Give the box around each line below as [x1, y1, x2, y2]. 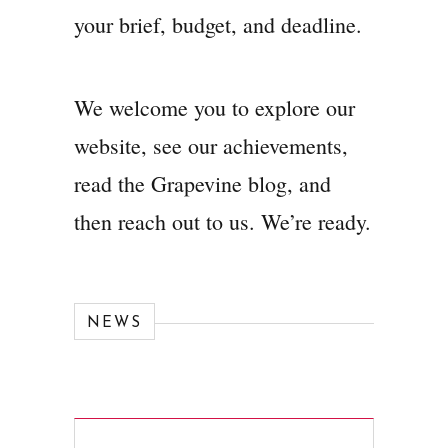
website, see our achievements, [74, 131, 348, 160]
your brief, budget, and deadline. [74, 10, 362, 39]
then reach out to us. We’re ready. [74, 207, 371, 236]
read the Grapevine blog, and [74, 169, 331, 198]
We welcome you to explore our [74, 93, 355, 122]
